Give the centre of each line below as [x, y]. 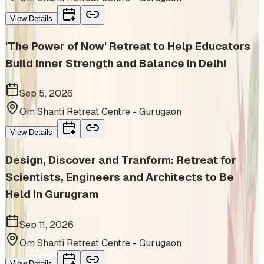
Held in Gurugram [52, 194]
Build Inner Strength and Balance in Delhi [116, 63]
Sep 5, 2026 [46, 94]
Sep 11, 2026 [47, 225]
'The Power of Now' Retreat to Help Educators [128, 46]
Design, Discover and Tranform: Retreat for [121, 160]
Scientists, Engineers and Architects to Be [120, 177]
